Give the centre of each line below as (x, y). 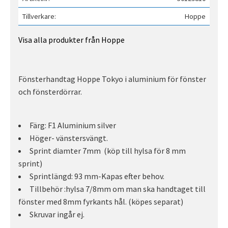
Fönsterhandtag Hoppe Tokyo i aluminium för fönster (112, 79)
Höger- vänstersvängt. (69, 138)
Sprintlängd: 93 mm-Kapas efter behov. (97, 176)
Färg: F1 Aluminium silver (73, 125)
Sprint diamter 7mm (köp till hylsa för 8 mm (108, 151)
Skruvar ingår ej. (58, 215)
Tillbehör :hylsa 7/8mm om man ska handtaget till (118, 189)
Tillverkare (38, 17)
